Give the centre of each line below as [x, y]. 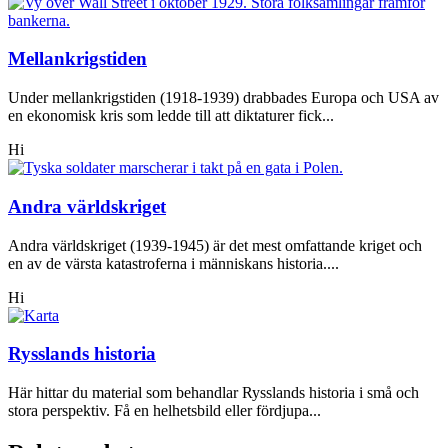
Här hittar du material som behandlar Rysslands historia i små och [213, 393]
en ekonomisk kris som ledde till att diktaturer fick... [171, 116]
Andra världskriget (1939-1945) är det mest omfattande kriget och [215, 245]
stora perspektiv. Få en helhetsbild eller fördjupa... [164, 411]
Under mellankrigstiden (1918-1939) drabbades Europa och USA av [223, 98]
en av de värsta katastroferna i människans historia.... [173, 263]
